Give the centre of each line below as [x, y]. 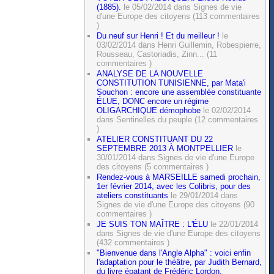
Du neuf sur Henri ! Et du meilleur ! [158, 35]
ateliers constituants [133, 195]
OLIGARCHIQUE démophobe [149, 110]
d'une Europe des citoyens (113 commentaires [179, 17]
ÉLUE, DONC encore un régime [153, 101]
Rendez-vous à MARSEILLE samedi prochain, [179, 177]
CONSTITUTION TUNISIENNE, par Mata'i [172, 83]
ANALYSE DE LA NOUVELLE [150, 73]
